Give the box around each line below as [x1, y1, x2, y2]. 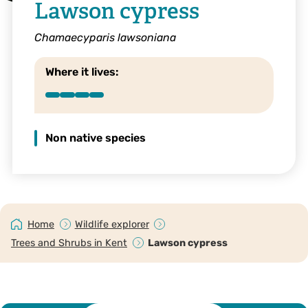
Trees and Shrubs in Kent [11, 236, 127, 249]
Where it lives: [45, 65, 119, 79]
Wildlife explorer [74, 218, 149, 230]
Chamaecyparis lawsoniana [34, 30, 176, 44]
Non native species [45, 131, 146, 145]
